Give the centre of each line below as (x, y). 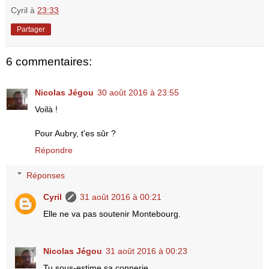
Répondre (54, 150)
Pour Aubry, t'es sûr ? (75, 134)
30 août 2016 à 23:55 (138, 93)
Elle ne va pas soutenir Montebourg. (112, 213)
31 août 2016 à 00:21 (121, 197)
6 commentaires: (49, 61)
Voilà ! (46, 110)
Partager (31, 29)
